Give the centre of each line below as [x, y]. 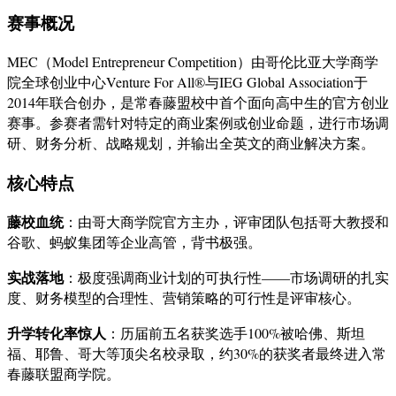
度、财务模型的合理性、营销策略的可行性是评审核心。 [184, 298]
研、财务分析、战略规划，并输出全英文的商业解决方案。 [191, 142]
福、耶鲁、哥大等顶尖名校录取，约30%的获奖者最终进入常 [197, 354]
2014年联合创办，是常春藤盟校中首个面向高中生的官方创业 [198, 102]
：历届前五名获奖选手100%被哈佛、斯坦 [236, 333]
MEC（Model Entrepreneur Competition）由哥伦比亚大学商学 [193, 61]
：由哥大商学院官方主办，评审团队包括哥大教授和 [226, 222]
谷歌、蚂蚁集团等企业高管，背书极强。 [134, 242]
